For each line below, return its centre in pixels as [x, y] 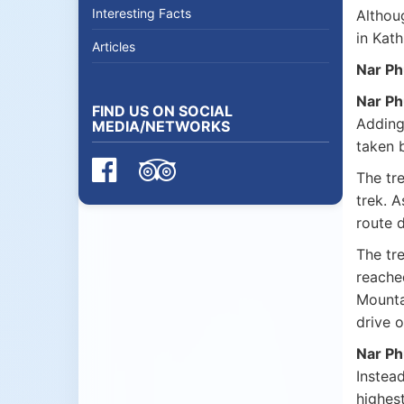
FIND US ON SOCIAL [162, 111]
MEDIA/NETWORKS [161, 126]
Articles [114, 46]
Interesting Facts [142, 13]
